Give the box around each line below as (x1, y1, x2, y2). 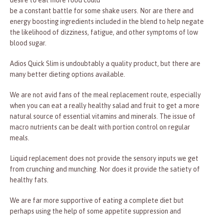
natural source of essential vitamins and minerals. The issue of (10, 112, 196, 121)
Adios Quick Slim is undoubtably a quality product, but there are (10, 60, 200, 68)
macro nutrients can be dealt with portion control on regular (10, 123, 190, 131)
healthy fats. (10, 176, 48, 184)
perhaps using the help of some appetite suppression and (10, 207, 181, 216)
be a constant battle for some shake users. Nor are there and (10, 7, 194, 15)
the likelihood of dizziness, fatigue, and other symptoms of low (10, 28, 198, 37)
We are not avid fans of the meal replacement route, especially (10, 91, 201, 99)
